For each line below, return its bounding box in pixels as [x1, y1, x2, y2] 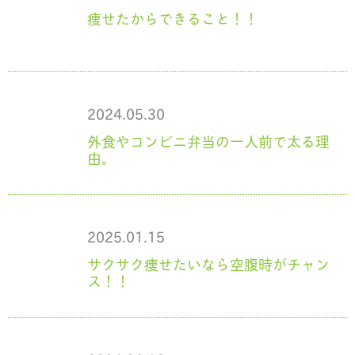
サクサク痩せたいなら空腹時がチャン [87, 253, 330, 276]
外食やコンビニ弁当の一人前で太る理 [87, 130, 330, 153]
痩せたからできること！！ [87, 7, 258, 30]
